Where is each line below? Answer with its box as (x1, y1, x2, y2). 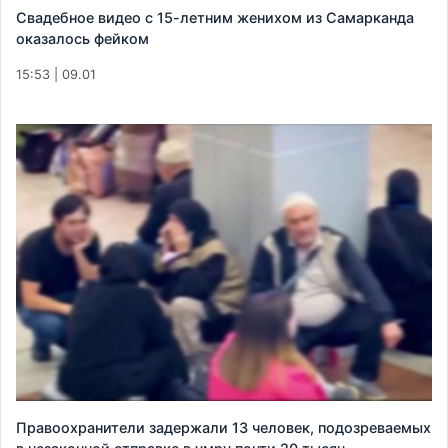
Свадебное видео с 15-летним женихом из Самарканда (16, 8, 414, 26)
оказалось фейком (16, 29, 149, 47)
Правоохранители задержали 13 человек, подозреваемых (16, 419, 431, 437)
